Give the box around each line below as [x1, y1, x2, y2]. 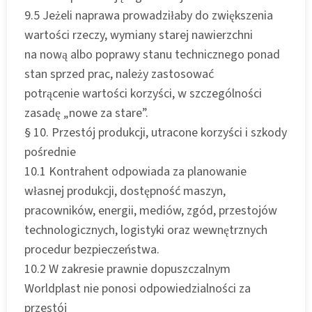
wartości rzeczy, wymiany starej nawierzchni [24, 26, 253, 44]
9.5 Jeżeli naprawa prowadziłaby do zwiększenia [24, 6, 273, 24]
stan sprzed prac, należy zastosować [24, 65, 214, 83]
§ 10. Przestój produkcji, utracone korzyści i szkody [24, 123, 287, 141]
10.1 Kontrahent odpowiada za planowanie [24, 162, 247, 180]
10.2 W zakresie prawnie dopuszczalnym [24, 260, 231, 278]
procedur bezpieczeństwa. [24, 240, 159, 258]
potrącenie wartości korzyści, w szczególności [24, 84, 262, 102]
